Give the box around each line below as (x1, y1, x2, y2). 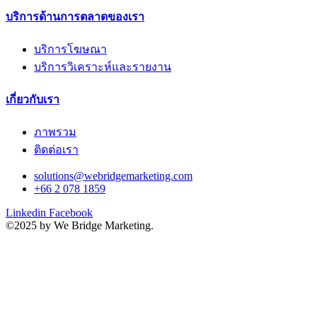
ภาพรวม (34, 126, 76, 139)
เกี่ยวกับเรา (6, 93, 59, 106)
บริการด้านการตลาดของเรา (6, 10, 144, 23)
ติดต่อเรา (34, 144, 79, 156)
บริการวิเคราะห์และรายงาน (34, 60, 171, 73)
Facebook (49, 207, 93, 219)
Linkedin (6, 207, 46, 219)
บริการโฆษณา (34, 42, 107, 55)
